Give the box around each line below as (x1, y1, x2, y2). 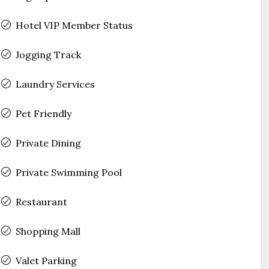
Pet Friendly (15, 107, 71, 119)
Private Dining (15, 136, 81, 149)
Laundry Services (15, 77, 95, 90)
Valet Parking (15, 254, 77, 267)
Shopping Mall (15, 225, 80, 237)
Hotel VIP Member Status (15, 19, 133, 31)
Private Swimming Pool (15, 166, 122, 178)
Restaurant (15, 195, 67, 208)
